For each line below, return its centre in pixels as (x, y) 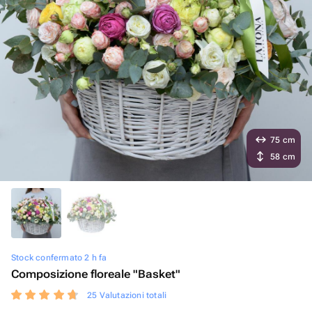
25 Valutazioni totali (127, 295)
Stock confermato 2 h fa (59, 258)
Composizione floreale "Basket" (96, 274)
